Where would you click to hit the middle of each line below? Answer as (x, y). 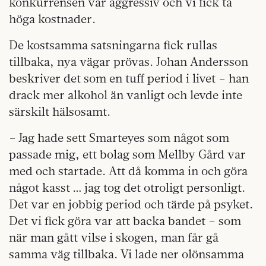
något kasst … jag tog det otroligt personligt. (127, 187)
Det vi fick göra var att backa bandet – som (125, 220)
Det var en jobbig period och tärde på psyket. (131, 204)
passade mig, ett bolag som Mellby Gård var (127, 154)
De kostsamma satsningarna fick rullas (113, 45)
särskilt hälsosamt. (60, 111)
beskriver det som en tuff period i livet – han (129, 78)
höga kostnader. (52, 18)
